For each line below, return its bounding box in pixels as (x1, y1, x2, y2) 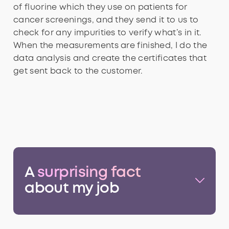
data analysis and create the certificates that (13, 55, 207, 63)
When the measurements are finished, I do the (13, 42, 208, 50)
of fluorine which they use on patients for (13, 4, 188, 12)
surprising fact (37, 166, 141, 180)
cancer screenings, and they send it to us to (13, 16, 199, 25)
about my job (25, 182, 120, 196)
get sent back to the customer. (13, 67, 143, 76)
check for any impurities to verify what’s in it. (13, 29, 201, 37)
